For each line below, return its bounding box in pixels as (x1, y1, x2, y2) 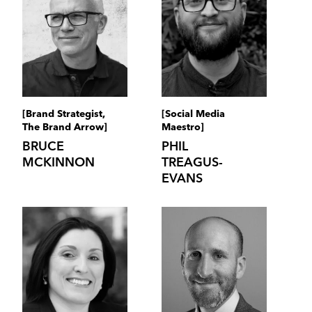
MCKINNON (22, 156, 95, 169)
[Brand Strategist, (22, 109, 105, 119)
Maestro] (162, 122, 204, 132)
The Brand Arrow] (22, 122, 107, 132)
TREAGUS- (162, 156, 223, 169)
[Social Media (162, 109, 225, 119)
